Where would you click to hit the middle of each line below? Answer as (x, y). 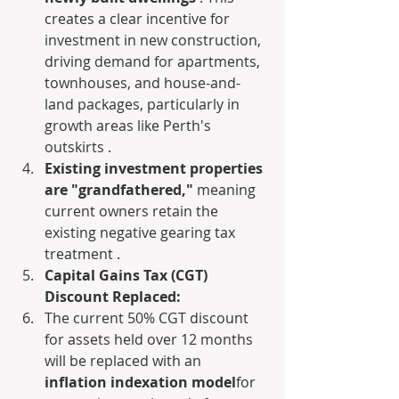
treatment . (82, 254)
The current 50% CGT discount (148, 318)
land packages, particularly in (144, 104)
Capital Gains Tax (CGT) (128, 275)
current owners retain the (133, 211)
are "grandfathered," (119, 190)
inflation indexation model (140, 382)
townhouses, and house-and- (142, 83)
